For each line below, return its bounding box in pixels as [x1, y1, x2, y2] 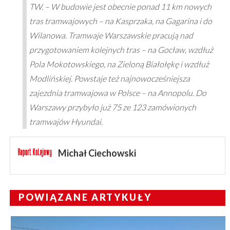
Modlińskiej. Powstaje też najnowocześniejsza [29, 73, 190, 84]
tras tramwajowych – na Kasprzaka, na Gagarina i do [29, 16, 212, 26]
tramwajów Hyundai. [29, 117, 103, 127]
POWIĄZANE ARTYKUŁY [18, 191, 152, 203]
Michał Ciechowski [57, 147, 136, 159]
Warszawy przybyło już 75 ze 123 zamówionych [29, 102, 196, 112]
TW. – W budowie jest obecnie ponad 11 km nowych [29, 2, 212, 12]
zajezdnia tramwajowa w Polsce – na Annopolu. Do [29, 88, 206, 98]
